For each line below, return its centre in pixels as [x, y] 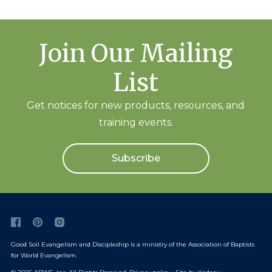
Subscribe [136, 158]
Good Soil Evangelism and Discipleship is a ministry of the [99, 244]
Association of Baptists [221, 244]
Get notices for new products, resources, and [136, 105]
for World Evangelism [43, 255]
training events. [136, 122]
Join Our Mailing [136, 53]
